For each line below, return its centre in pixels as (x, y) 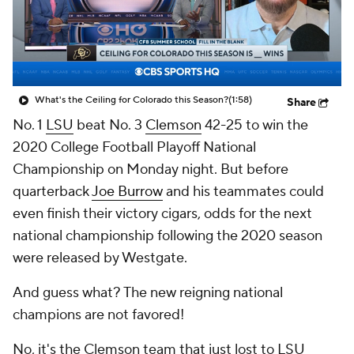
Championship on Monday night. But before (151, 169)
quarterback (52, 192)
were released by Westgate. (100, 258)
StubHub (192, 33)
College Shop (92, 33)
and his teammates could (243, 192)
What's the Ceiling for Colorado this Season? (132, 100)
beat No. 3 (109, 125)
